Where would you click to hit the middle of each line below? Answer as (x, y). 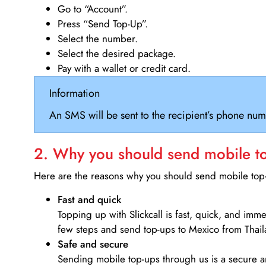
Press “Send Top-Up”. (103, 24)
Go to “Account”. (93, 9)
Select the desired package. (117, 54)
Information (74, 93)
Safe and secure (93, 244)
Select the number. (98, 39)
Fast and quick (89, 199)
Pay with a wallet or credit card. (124, 69)
